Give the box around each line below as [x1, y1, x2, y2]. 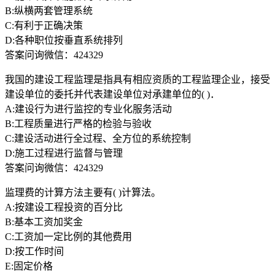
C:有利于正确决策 [5, 20, 83, 31]
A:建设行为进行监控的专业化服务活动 [5, 103, 172, 114]
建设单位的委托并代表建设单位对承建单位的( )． [5, 88, 220, 99]
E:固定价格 [5, 260, 53, 271]
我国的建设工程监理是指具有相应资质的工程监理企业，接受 [5, 74, 270, 85]
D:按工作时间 [5, 246, 64, 257]
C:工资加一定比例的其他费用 [5, 231, 132, 242]
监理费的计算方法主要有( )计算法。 [5, 187, 161, 198]
